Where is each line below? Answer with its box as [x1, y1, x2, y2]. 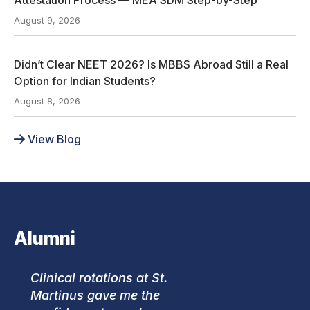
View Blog [28, 132, 81, 147]
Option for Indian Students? [14, 74, 156, 89]
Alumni [14, 227, 75, 249]
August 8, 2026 [14, 95, 80, 107]
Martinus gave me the [30, 287, 160, 302]
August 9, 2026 [14, 14, 80, 26]
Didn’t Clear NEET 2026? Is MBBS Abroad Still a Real [14, 57, 289, 72]
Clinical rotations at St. [30, 270, 167, 285]
